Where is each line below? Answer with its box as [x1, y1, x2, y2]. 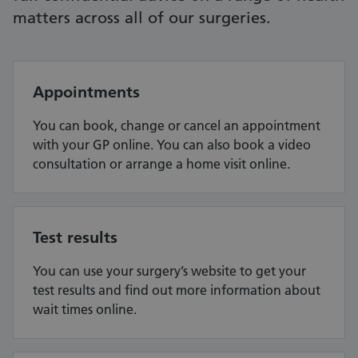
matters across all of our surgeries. [13, 8, 271, 28]
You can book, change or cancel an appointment [33, 117, 320, 134]
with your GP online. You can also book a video [33, 137, 311, 153]
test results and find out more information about [33, 282, 320, 299]
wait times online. [33, 301, 137, 318]
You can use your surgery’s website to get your [33, 263, 306, 280]
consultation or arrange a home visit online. [33, 156, 290, 173]
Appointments [33, 82, 140, 102]
